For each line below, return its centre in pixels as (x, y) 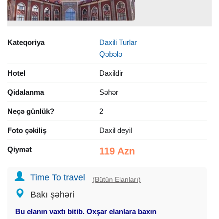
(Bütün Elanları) (117, 179)
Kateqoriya (26, 42)
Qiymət (20, 149)
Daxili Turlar (118, 42)
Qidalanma (26, 92)
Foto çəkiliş (27, 130)
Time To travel (58, 177)
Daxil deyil (115, 130)
